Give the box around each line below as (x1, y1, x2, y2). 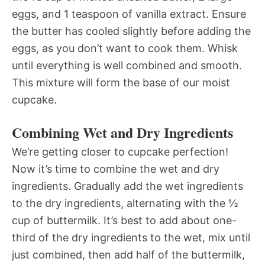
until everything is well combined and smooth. (12, 59, 242, 72)
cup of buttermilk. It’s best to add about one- (12, 214, 237, 227)
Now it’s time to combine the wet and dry (12, 162, 219, 175)
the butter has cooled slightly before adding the (12, 24, 251, 37)
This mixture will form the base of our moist (12, 76, 230, 89)
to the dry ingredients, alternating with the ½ (12, 196, 238, 209)
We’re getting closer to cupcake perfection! (12, 145, 228, 158)
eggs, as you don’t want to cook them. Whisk (12, 41, 238, 54)
